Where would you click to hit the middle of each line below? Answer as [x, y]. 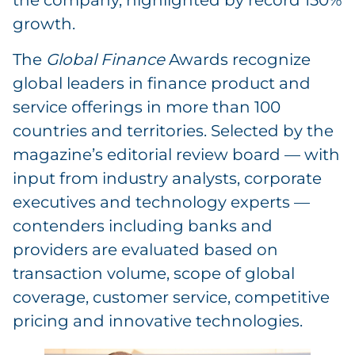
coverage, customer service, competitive [171, 297]
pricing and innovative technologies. [158, 321]
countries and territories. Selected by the [173, 130]
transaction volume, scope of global [154, 273]
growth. [44, 24]
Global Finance [105, 59]
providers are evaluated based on [145, 249]
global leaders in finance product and [162, 83]
